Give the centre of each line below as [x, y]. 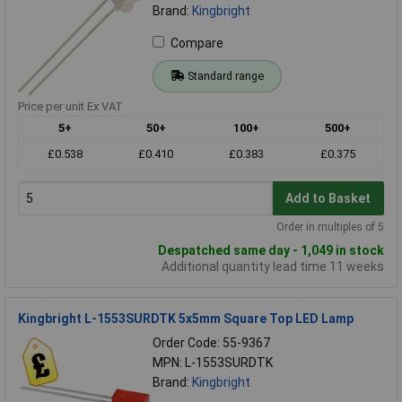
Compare [197, 44]
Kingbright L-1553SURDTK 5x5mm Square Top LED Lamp [186, 319]
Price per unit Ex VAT [70, 107]
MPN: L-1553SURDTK [213, 363]
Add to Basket [328, 198]
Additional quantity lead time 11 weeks [273, 267]
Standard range [225, 76]
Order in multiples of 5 [330, 227]
